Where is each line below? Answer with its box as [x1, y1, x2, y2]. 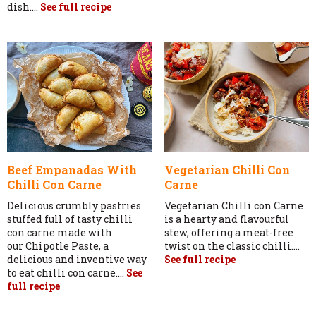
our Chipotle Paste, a [7, 238, 109, 253]
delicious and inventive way [7, 252, 147, 266]
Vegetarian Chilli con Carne [164, 198, 303, 212]
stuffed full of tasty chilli [7, 212, 133, 226]
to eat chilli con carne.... [7, 265, 126, 279]
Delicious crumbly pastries [7, 198, 141, 212]
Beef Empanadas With [7, 162, 137, 177]
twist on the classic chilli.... [164, 238, 300, 253]
